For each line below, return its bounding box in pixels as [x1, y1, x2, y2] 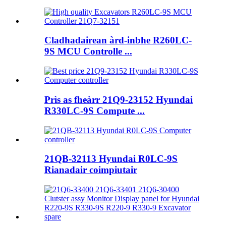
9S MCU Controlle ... [44, 46, 132, 57]
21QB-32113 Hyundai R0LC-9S [44, 153, 178, 164]
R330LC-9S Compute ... [44, 105, 145, 116]
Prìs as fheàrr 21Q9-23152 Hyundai [44, 94, 193, 105]
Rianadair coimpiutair [44, 164, 137, 176]
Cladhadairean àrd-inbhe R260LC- [44, 35, 192, 46]
